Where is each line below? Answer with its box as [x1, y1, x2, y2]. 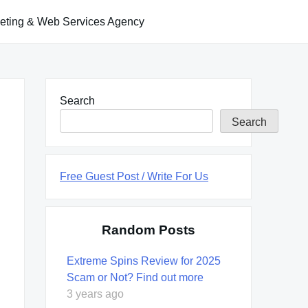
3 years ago [67, 287, 124, 300]
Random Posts [102, 222, 195, 237]
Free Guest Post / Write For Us [60, 170, 208, 182]
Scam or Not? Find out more [67, 271, 203, 283]
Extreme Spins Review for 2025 [67, 254, 221, 267]
